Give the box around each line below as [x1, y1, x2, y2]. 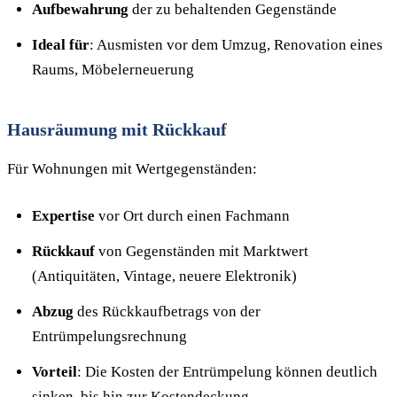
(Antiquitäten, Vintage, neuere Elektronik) [32, 268, 297, 284]
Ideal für [32, 36, 90, 53]
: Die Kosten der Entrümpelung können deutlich [77, 363, 378, 380]
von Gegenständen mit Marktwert [95, 243, 308, 260]
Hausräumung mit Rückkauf [7, 120, 227, 139]
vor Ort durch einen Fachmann [95, 207, 290, 224]
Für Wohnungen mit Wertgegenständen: [7, 160, 257, 177]
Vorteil [32, 363, 77, 380]
